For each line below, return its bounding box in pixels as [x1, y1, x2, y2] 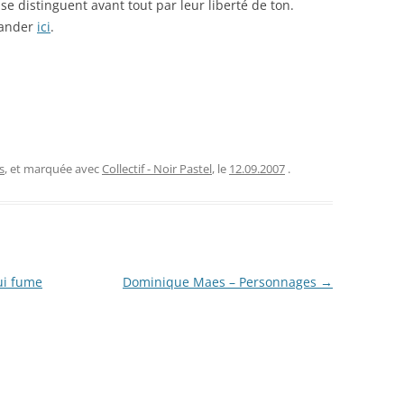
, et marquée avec [5, 161, 102, 178]
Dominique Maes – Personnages [122, 273, 320, 291]
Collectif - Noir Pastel [102, 161, 212, 178]
